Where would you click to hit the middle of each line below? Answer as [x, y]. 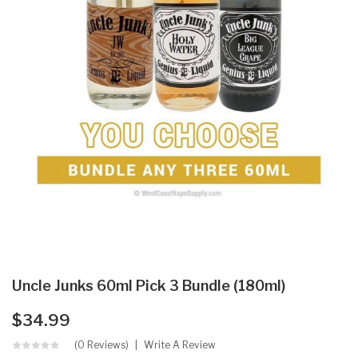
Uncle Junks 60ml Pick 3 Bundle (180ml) [149, 285]
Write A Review [180, 344]
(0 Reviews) [101, 344]
